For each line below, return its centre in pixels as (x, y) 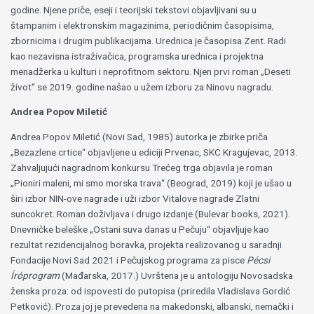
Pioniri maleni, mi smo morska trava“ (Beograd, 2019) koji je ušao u (153, 183)
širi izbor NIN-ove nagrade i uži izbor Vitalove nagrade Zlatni (135, 199)
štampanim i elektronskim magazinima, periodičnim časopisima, (143, 25)
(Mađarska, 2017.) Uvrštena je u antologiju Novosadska (177, 276)
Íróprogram (35, 276)
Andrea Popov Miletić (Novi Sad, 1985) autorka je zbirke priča (139, 137)
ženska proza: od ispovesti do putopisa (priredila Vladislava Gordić (151, 291)
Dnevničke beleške (50, 230)
